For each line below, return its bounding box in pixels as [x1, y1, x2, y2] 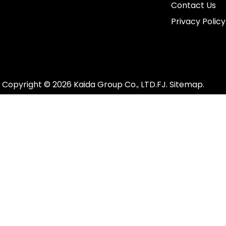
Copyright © [2, 79, 52, 90]
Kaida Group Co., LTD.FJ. [71, 79, 169, 90]
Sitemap [169, 79, 203, 90]
